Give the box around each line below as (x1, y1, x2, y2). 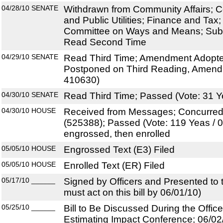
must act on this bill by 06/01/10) (64, 187, 201, 198)
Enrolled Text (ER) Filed (64, 160, 165, 171)
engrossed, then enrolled (64, 128, 170, 139)
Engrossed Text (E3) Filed (64, 144, 175, 155)
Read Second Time (64, 37, 146, 48)
